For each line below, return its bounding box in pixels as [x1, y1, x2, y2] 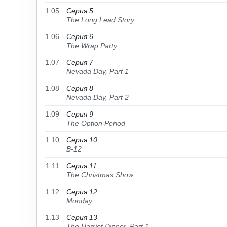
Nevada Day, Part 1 [66, 67, 129, 75]
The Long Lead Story [66, 16, 134, 24]
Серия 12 [66, 187, 97, 196]
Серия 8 [66, 84, 93, 92]
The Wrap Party [66, 42, 117, 50]
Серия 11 [66, 162, 97, 170]
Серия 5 [66, 7, 93, 15]
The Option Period [66, 119, 125, 127]
